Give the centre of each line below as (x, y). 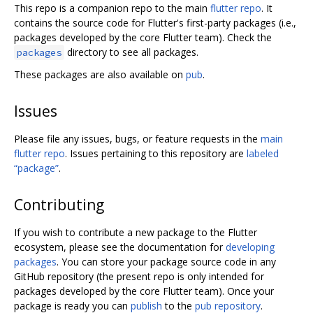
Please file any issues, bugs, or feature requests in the (137, 138)
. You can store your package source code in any (166, 261)
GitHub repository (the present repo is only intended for (139, 276)
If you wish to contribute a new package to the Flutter (136, 232)
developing (250, 247)
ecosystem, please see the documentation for (120, 247)
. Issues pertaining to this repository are (156, 153)
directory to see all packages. (131, 52)
